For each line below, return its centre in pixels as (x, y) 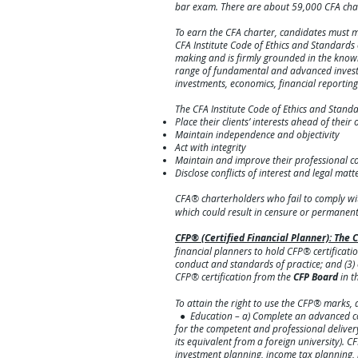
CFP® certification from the (234, 277)
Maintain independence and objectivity (257, 135)
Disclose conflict (208, 173)
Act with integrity (211, 147)
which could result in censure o (240, 212)
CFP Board (316, 277)
